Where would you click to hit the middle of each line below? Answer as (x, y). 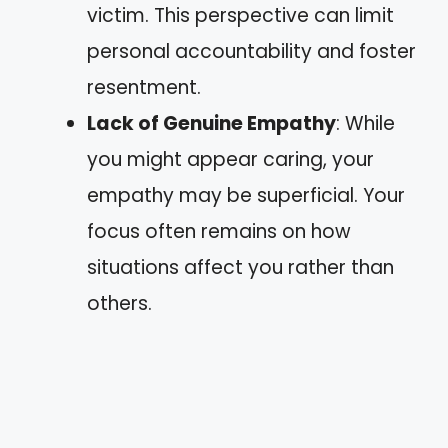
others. (119, 303)
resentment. (144, 87)
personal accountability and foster (251, 51)
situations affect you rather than (240, 267)
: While (365, 123)
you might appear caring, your (230, 159)
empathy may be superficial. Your (246, 195)
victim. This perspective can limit (240, 15)
